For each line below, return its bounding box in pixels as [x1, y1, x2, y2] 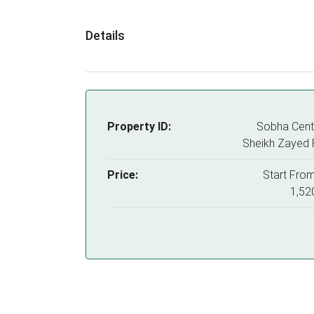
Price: [107, 168, 138, 182]
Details [86, 27, 125, 43]
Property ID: [107, 120, 171, 133]
